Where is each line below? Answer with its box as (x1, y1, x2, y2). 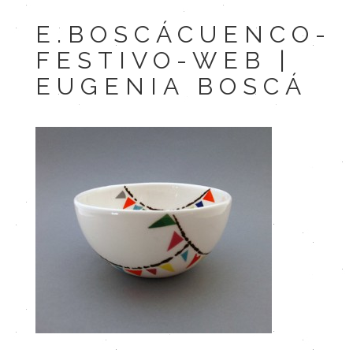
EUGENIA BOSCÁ (35, 72, 307, 100)
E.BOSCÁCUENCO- (35, 20, 332, 48)
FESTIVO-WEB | (35, 46, 292, 74)
